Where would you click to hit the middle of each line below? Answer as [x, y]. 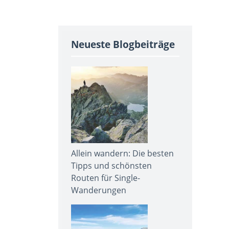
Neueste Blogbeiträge [123, 44]
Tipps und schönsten [111, 165]
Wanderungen [99, 190]
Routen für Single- [106, 178]
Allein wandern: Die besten [122, 153]
